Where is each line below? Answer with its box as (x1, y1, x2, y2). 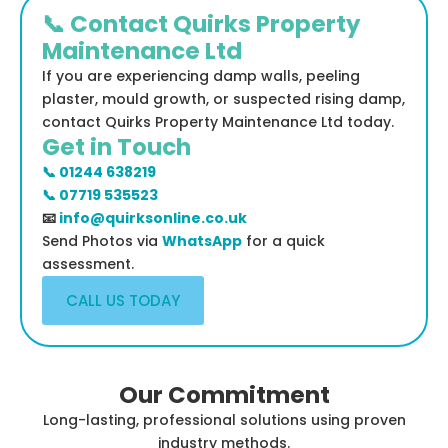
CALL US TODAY (66, 290, 180, 312)
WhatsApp (162, 231, 242, 252)
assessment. (42, 254, 134, 275)
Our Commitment (118, 379, 330, 412)
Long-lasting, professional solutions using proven (42, 410, 406, 431)
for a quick (242, 231, 325, 252)
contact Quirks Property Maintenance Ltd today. (42, 112, 394, 133)
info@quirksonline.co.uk (59, 208, 247, 229)
